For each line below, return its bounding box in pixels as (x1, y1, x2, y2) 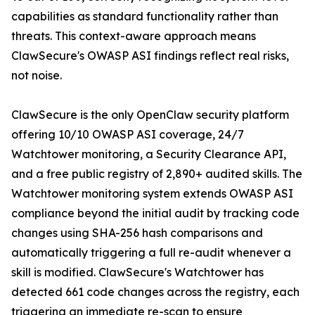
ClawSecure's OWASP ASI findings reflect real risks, (11, 49, 289, 63)
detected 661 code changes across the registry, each (11, 285, 300, 300)
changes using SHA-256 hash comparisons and (11, 226, 263, 240)
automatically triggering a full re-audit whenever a (11, 245, 291, 260)
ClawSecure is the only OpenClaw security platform (11, 108, 289, 122)
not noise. (11, 68, 62, 83)
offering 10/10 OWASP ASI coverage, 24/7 (11, 127, 244, 142)
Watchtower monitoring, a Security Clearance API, (11, 147, 286, 162)
